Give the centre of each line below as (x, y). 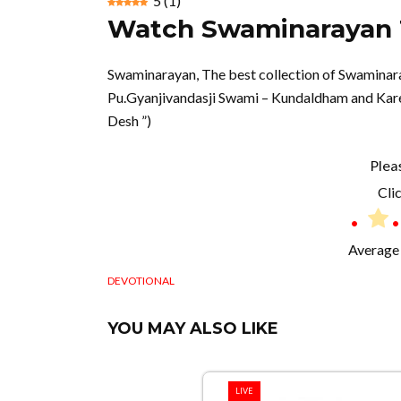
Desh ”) (129, 120)
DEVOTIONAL (141, 281)
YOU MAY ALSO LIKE (193, 328)
